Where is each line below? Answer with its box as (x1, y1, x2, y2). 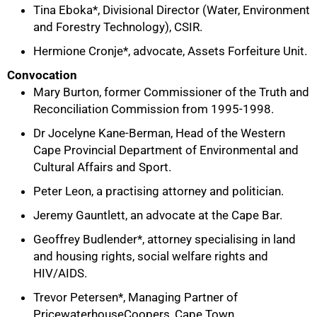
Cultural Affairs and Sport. (33, 160, 171, 174)
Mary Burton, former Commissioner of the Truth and (33, 85, 309, 99)
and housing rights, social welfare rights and (33, 249, 268, 263)
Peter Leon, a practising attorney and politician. (33, 184, 284, 198)
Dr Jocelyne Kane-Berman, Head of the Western (33, 126, 285, 140)
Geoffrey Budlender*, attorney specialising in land (33, 232, 296, 246)
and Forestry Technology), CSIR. (33, 20, 202, 34)
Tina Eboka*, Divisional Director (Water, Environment (33, 3, 310, 17)
